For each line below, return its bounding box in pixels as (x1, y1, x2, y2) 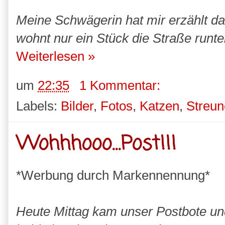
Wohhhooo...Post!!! (16, 129, 176, 159)
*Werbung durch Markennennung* (16, 167, 210, 183)
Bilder (61, 98, 93, 114)
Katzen (140, 98, 179, 114)
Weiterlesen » (16, 49, 95, 64)
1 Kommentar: (79, 77, 164, 93)
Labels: (16, 98, 61, 114)
